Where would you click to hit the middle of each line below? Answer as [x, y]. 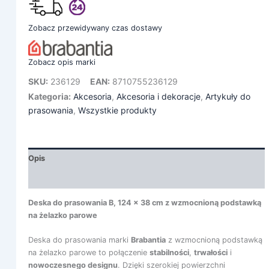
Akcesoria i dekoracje [158, 97]
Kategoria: [49, 97]
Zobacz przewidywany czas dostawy [95, 28]
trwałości [210, 253]
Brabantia [148, 240]
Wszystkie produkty [117, 110]
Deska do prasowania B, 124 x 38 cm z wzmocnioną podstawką [144, 202]
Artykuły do [228, 97]
